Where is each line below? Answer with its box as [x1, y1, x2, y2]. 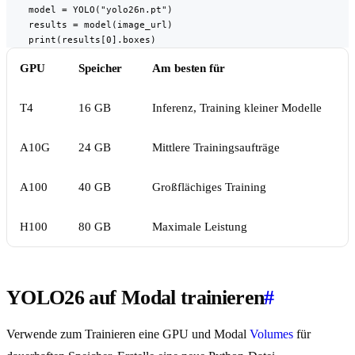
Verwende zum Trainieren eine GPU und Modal [6, 327, 250, 342]
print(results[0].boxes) [6, 34, 156, 46]
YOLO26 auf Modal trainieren [6, 286, 265, 310]
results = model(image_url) [6, 19, 173, 31]
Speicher [78, 62, 123, 75]
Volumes [250, 327, 293, 342]
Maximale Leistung [152, 220, 247, 234]
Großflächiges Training [152, 181, 266, 194]
